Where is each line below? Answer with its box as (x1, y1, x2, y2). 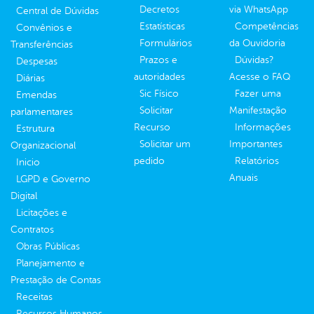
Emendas (16, 90, 57, 101)
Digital (11, 191, 37, 202)
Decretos (139, 4, 179, 15)
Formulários (139, 38, 192, 49)
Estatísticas (139, 21, 185, 32)
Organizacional (11, 140, 76, 151)
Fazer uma (235, 88, 281, 100)
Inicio (16, 157, 40, 168)
